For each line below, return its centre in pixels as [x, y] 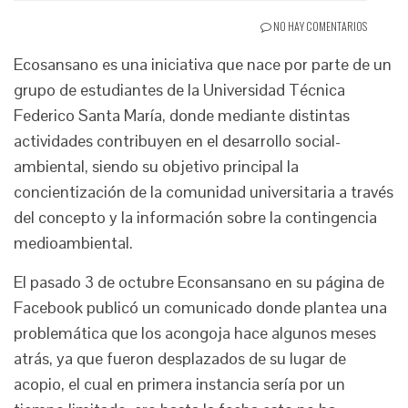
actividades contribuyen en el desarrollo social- [177, 141]
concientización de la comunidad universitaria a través [204, 192]
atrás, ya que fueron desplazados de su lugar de [180, 358]
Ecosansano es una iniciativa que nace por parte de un [203, 64]
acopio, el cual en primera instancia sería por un [179, 384]
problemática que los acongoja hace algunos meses [195, 333]
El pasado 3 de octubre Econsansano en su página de [199, 282]
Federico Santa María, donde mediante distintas [182, 115]
